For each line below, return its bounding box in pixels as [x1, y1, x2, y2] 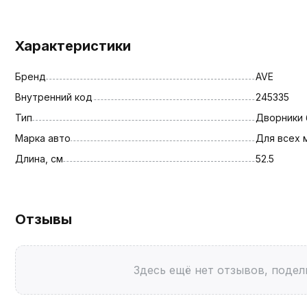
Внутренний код [15, 90, 93, 103]
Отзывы [15, 210, 72, 228]
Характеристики [15, 37, 131, 54]
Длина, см [15, 152, 63, 164]
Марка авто [15, 132, 71, 144]
